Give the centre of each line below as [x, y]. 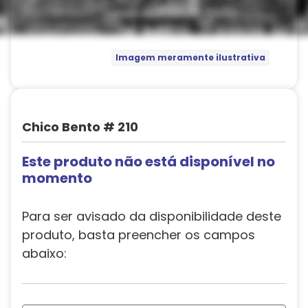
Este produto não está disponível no [148, 162]
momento [57, 178]
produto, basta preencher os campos [139, 235]
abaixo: [44, 253]
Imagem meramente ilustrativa [190, 58]
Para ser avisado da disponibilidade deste [152, 216]
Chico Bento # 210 [80, 127]
